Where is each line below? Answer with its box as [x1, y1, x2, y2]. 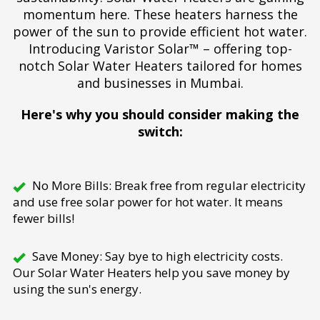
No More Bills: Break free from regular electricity [32, 177, 306, 194]
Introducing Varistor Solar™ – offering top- [28, 40, 292, 58]
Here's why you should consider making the [21, 106, 299, 124]
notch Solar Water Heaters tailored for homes [18, 57, 302, 75]
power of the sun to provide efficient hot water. [13, 23, 307, 41]
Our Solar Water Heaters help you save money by [13, 264, 290, 281]
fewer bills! [13, 210, 74, 227]
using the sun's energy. [13, 281, 141, 298]
